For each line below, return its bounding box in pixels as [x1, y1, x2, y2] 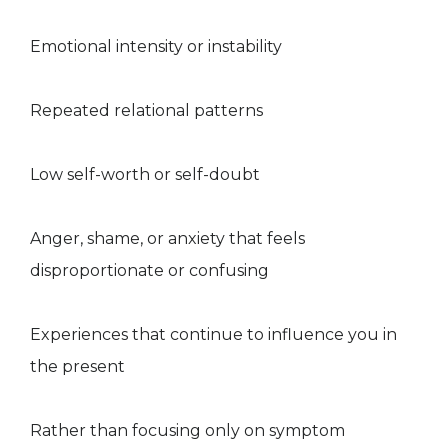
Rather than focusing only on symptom [30, 421, 345, 441]
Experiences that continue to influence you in [30, 325, 397, 345]
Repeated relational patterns [30, 101, 263, 121]
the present [30, 357, 125, 377]
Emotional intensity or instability [30, 37, 282, 57]
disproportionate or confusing [30, 261, 269, 281]
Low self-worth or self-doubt [30, 165, 260, 185]
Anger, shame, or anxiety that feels [30, 229, 305, 249]
